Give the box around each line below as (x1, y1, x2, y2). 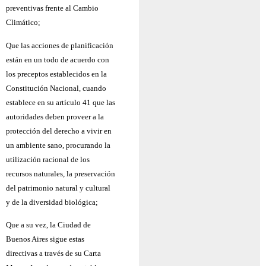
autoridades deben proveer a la (6, 112, 104, 121)
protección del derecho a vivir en (6, 126, 112, 135)
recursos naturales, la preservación (6, 169, 115, 178)
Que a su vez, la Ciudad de (6, 220, 91, 229)
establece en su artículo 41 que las (6, 97, 115, 107)
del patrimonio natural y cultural (6, 183, 110, 192)
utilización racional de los (6, 154, 90, 164)
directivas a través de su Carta (6, 249, 101, 258)
